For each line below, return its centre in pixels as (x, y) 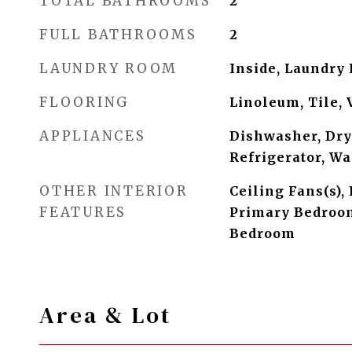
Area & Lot (105, 315)
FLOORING (84, 102)
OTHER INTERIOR (114, 191)
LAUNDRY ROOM (108, 68)
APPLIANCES (93, 136)
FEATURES (83, 212)
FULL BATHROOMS (118, 35)
